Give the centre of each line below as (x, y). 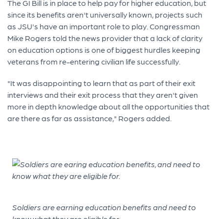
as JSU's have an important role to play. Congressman (104, 26)
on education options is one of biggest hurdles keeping (104, 49)
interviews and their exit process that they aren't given (103, 94)
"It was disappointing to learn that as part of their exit (102, 83)
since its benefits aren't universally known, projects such (105, 14)
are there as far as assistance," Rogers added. (90, 118)
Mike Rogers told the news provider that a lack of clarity (105, 38)
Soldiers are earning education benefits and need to (104, 207)
